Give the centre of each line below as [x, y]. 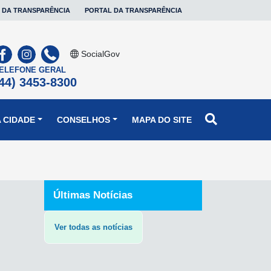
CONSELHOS [84, 120]
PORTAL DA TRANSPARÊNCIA [133, 10]
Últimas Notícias [93, 195]
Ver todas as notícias [93, 227]
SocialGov [99, 54]
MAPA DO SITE [162, 120]
